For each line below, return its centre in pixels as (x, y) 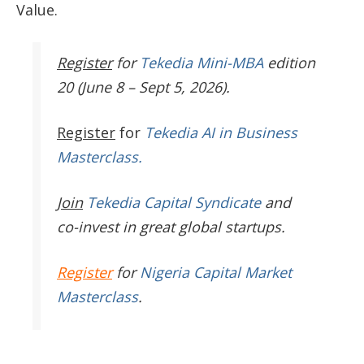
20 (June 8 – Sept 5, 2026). (143, 87)
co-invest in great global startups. (171, 227)
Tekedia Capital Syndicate (172, 203)
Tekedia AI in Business (221, 133)
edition (289, 63)
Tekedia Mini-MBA (201, 63)
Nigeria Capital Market (216, 273)
